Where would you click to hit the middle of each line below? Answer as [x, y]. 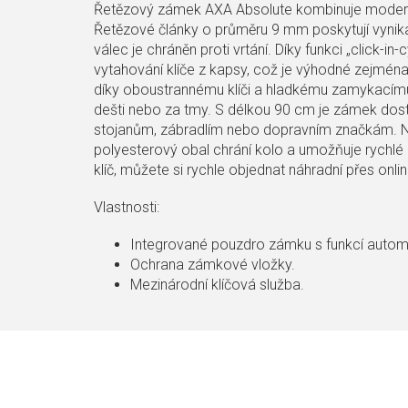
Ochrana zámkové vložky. [213, 265]
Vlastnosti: [127, 208]
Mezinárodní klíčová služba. [217, 285]
